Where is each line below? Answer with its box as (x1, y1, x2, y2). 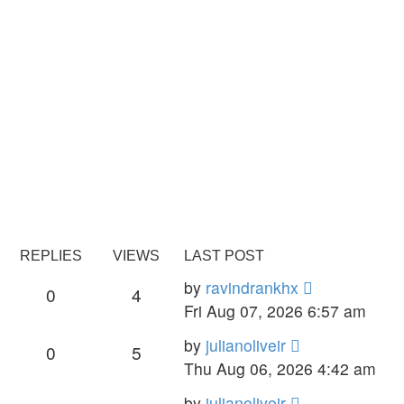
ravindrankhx (206, 275, 298, 298)
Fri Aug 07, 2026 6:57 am (184, 298, 366, 322)
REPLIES (19, 247, 82, 263)
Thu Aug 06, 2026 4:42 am (184, 356, 376, 380)
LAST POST (184, 247, 264, 263)
